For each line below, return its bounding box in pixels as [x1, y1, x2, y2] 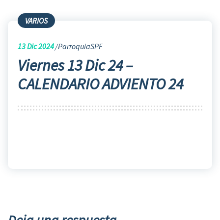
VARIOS [25, 16, 48, 26]
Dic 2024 [26, 41, 54, 51]
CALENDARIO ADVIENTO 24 [18, 74, 183, 94]
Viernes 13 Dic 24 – [18, 55, 133, 75]
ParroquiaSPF [58, 41, 103, 51]
